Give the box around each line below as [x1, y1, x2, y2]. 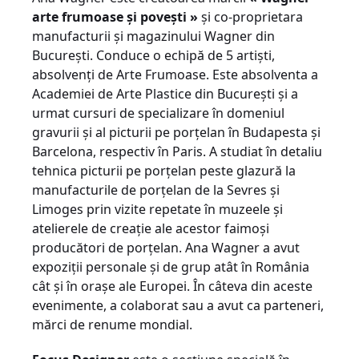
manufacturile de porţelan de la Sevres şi [32, 181, 280, 199]
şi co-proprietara [198, 8, 303, 26]
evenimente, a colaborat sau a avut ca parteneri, [32, 296, 324, 314]
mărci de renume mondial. [32, 316, 192, 333]
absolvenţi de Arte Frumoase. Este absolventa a [32, 66, 318, 83]
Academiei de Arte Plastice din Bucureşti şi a [32, 85, 298, 103]
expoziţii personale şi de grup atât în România [32, 258, 309, 276]
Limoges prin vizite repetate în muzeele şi [32, 200, 283, 218]
